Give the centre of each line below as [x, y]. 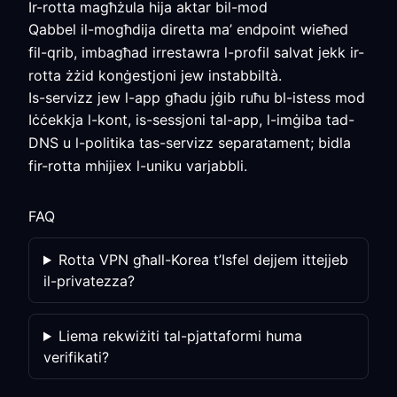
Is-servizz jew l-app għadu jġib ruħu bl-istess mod [197, 97]
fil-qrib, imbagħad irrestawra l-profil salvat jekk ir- [196, 52]
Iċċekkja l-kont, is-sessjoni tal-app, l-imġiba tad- [191, 120]
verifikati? [76, 357]
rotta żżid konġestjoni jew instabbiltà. [155, 75]
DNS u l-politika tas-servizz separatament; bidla [190, 143]
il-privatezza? [89, 281]
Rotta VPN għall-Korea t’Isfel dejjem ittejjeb [203, 260]
